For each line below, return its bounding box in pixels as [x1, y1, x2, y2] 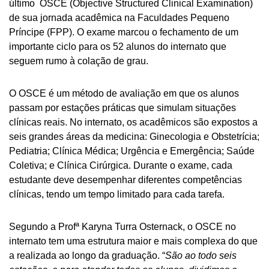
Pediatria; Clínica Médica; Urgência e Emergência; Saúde [9, 146, 255, 156]
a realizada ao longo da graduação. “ [9, 250, 165, 261]
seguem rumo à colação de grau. [9, 56, 151, 66]
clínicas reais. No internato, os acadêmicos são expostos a [9, 117, 258, 127]
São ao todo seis [165, 250, 237, 261]
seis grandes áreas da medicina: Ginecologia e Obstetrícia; [9, 131, 259, 142]
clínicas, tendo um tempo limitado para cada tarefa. [9, 189, 225, 199]
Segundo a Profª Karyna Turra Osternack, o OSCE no [9, 222, 236, 232]
